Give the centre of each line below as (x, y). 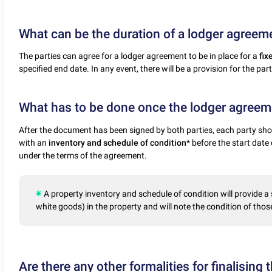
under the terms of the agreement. (83, 155)
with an (34, 142)
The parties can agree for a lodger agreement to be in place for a (139, 56)
